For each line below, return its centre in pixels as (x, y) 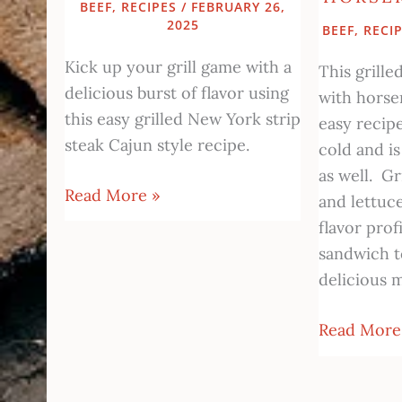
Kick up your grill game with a (178, 66)
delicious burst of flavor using (177, 92)
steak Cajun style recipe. (157, 144)
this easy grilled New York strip (183, 118)
